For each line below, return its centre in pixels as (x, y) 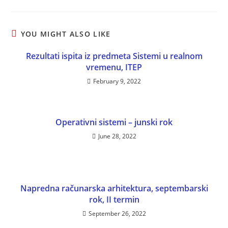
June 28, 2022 (117, 136)
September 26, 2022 (117, 213)
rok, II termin (114, 199)
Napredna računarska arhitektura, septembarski (114, 188)
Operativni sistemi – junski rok (114, 122)
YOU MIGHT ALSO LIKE (66, 34)
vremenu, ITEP (114, 67)
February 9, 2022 (117, 81)
